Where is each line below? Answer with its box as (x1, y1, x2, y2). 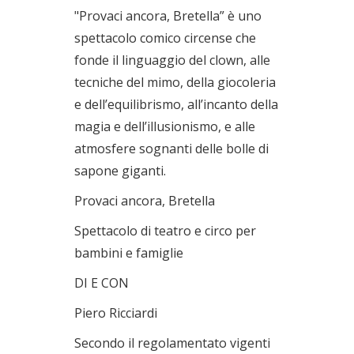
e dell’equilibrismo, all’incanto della (74, 95, 278, 113)
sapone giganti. (74, 161, 166, 179)
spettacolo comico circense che (74, 28, 256, 47)
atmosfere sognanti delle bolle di (74, 139, 269, 157)
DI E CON (74, 273, 129, 292)
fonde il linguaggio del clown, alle (74, 51, 270, 69)
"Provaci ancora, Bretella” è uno (74, 6, 262, 24)
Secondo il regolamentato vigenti (74, 333, 270, 352)
